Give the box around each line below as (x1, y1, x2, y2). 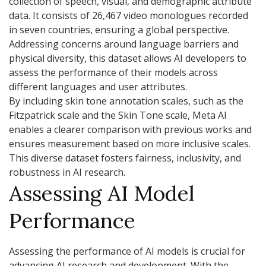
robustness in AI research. (9, 165, 125, 179)
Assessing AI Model (9, 179, 194, 207)
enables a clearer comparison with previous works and (9, 122, 252, 136)
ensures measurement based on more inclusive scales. (9, 137, 251, 150)
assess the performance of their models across (9, 65, 218, 79)
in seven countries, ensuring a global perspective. (9, 23, 229, 36)
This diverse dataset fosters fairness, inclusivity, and (9, 151, 241, 164)
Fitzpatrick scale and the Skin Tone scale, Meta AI (9, 108, 227, 122)
